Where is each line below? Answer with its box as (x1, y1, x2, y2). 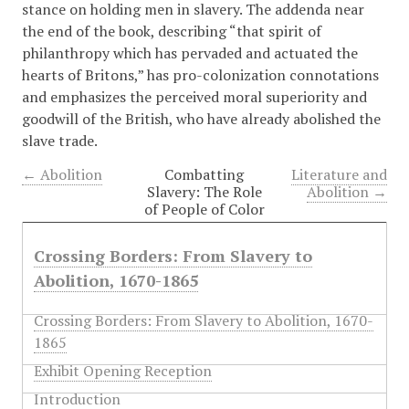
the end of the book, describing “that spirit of (21, 21, 321, 41)
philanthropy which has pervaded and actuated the (21, 43, 358, 63)
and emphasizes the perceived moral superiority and (21, 87, 367, 107)
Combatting (164, 164, 245, 184)
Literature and (291, 164, 388, 184)
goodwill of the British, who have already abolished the (21, 109, 381, 129)
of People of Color (143, 199, 265, 219)
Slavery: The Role (146, 182, 262, 202)
